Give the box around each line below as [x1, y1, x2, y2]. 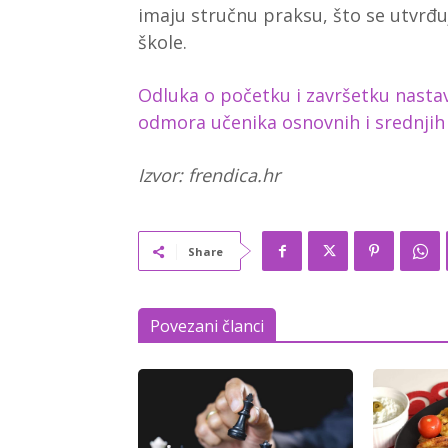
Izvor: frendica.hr [138, 163, 280, 188]
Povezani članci [150, 315, 264, 338]
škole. [138, 30, 187, 55]
